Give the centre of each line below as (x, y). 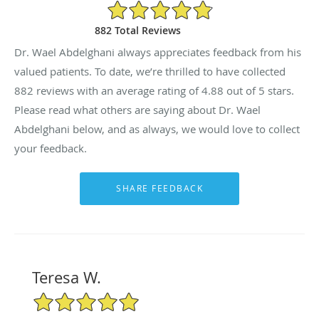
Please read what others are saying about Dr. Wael (137, 109)
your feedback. (51, 148)
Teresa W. (66, 277)
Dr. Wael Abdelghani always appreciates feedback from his (158, 52)
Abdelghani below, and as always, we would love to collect (157, 129)
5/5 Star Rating (67, 297)
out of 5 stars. (259, 90)
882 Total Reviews (138, 30)
